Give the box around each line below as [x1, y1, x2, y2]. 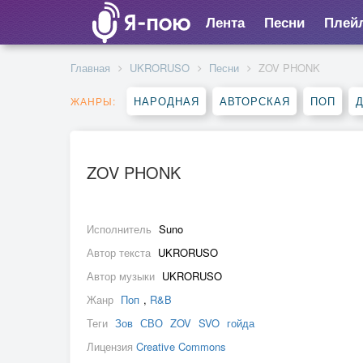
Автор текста [87, 245, 154, 260]
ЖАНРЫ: [70, 94, 116, 108]
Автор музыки [87, 268, 158, 284]
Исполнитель [87, 221, 155, 237]
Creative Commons [136, 339, 226, 354]
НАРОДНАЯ [134, 93, 199, 109]
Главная [70, 60, 110, 75]
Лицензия [87, 339, 136, 354]
